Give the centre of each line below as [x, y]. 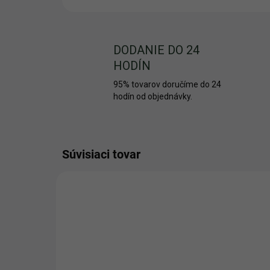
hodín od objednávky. [153, 96]
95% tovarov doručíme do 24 [167, 84]
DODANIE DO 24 [156, 50]
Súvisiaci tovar [101, 154]
